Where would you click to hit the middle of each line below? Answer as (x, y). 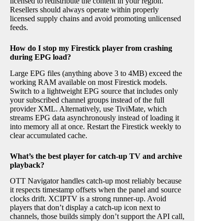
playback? (27, 165)
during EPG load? (40, 57)
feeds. (19, 27)
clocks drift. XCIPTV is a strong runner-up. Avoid (88, 199)
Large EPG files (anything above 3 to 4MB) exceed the (96, 73)
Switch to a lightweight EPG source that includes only (94, 91)
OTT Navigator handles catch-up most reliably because (96, 181)
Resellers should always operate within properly (84, 9)
